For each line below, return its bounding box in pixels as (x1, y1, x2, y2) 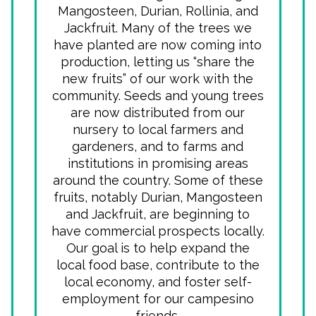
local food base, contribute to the (56, 257, 260, 272)
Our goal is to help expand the (66, 241, 250, 255)
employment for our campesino (61, 291, 254, 306)
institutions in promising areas (67, 156, 248, 171)
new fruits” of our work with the (62, 71, 254, 86)
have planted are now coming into (54, 37, 262, 52)
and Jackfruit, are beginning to (66, 207, 250, 221)
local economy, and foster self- (63, 274, 252, 289)
